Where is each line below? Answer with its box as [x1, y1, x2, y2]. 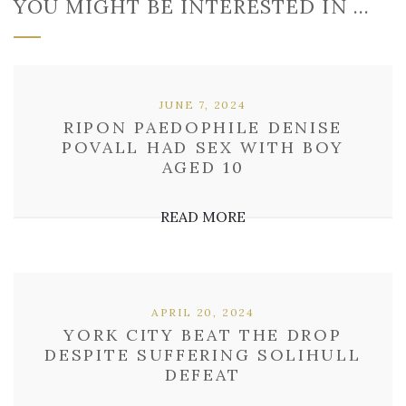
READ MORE [160, 208, 246, 226]
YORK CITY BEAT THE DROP [63, 324, 343, 345]
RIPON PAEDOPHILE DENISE [63, 117, 343, 138]
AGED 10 [161, 157, 245, 178]
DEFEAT [164, 364, 242, 385]
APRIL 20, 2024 [150, 305, 256, 319]
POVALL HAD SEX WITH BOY [61, 137, 345, 158]
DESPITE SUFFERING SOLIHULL [44, 344, 362, 365]
